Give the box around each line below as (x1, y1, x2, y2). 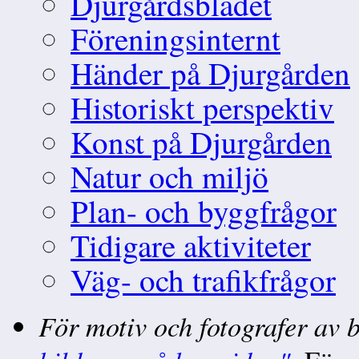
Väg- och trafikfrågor (71, 258, 336, 301)
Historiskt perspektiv (71, 86, 334, 128)
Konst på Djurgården (71, 120, 332, 163)
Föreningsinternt (71, 17, 280, 59)
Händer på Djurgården (71, 51, 350, 94)
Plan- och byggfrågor (71, 189, 337, 232)
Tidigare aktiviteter (71, 224, 311, 266)
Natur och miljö (71, 155, 268, 197)
